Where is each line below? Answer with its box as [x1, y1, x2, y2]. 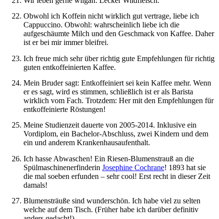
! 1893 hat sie [164, 163, 206, 172]
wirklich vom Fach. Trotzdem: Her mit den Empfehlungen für [23, 96, 214, 105]
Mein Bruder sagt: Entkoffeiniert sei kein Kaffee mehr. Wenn [23, 78, 211, 87]
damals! [23, 180, 47, 189]
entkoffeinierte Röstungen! [23, 105, 106, 113]
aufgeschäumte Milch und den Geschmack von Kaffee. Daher [23, 29, 214, 38]
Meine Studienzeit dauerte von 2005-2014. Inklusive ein [23, 121, 197, 130]
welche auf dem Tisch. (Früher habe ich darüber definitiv [23, 205, 198, 214]
